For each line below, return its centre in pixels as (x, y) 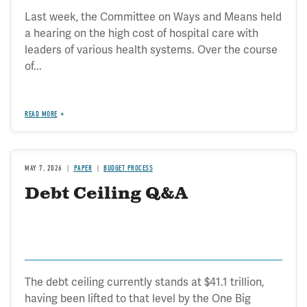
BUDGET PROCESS (128, 168)
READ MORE (41, 114)
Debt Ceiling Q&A (106, 194)
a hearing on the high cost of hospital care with (142, 33)
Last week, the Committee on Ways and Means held (153, 16)
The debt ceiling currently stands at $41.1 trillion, (144, 282)
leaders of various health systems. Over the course (151, 49)
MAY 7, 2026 (44, 168)
